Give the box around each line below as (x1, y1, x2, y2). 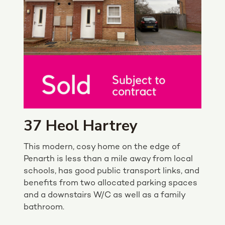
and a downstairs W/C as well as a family (24, 190, 185, 200)
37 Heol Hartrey (24, 115, 138, 136)
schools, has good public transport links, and (24, 166, 199, 176)
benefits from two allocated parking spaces (24, 178, 197, 188)
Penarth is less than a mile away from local (24, 154, 193, 164)
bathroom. (24, 202, 64, 212)
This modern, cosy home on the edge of (24, 142, 180, 152)
